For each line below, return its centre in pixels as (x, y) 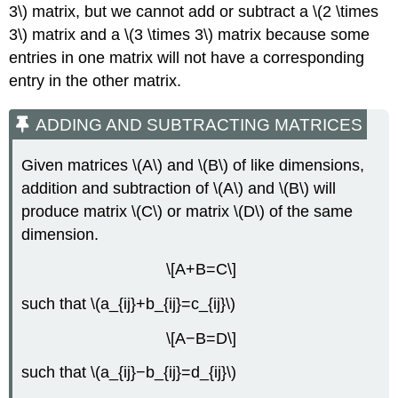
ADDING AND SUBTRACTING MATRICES (199, 125)
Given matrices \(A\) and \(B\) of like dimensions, (193, 166)
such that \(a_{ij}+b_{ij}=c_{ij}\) (129, 303)
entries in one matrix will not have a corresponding (187, 58)
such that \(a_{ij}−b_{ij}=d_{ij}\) (129, 373)
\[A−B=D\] (201, 338)
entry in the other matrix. (96, 81)
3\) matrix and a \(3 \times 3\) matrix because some (190, 35)
